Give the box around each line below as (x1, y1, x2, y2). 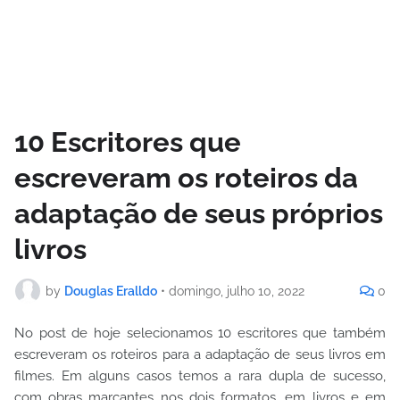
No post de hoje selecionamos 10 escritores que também (14, 325, 386, 341)
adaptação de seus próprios (14, 197, 383, 229)
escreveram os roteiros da (14, 162, 358, 194)
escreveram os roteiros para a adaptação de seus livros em (14, 346, 386, 362)
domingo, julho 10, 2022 (169, 283, 304, 298)
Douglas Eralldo (64, 283, 157, 298)
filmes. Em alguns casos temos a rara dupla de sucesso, (14, 368, 386, 384)
